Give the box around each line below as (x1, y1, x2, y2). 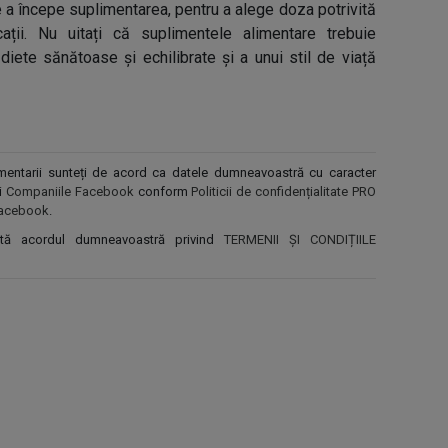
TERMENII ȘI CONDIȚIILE (223, 232, 376, 247)
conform (133, 184, 192, 199)
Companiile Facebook (6, 184, 134, 199)
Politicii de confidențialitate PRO (191, 184, 376, 199)
